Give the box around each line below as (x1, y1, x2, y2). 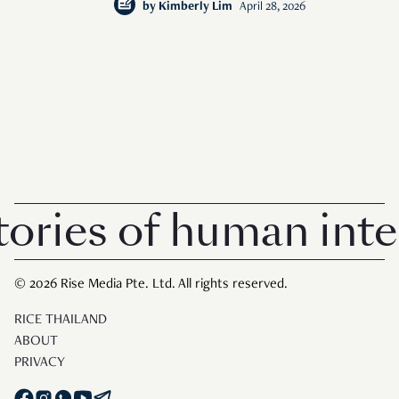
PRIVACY (14, 355, 65, 370)
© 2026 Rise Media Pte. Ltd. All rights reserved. (14, 277, 288, 292)
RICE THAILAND (14, 313, 107, 328)
